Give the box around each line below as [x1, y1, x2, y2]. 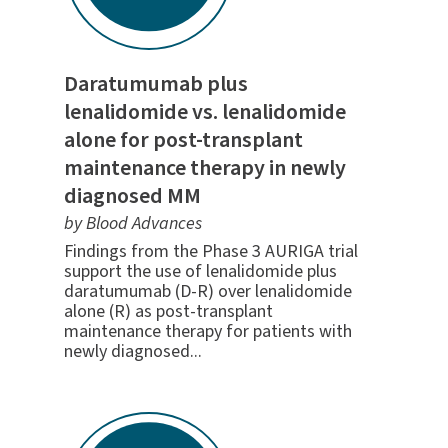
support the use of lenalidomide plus [63, 258, 337, 284]
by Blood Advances [63, 210, 202, 236]
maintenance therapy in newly [63, 151, 346, 184]
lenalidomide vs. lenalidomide [63, 95, 346, 128]
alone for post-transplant [63, 123, 303, 156]
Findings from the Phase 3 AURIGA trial [63, 238, 358, 264]
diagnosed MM [63, 179, 201, 212]
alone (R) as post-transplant [63, 298, 273, 324]
